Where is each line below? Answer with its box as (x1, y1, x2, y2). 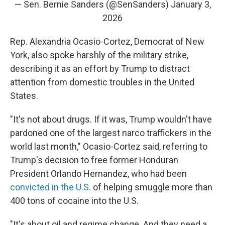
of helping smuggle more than (91, 182, 212, 192)
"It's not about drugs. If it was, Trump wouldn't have (10, 114, 212, 125)
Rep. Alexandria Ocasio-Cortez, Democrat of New (10, 36, 204, 47)
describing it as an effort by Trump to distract (10, 63, 190, 74)
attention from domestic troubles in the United (10, 77, 194, 87)
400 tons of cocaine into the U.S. (10, 195, 139, 206)
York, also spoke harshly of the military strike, (10, 50, 188, 60)
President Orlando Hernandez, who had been (10, 168, 187, 179)
